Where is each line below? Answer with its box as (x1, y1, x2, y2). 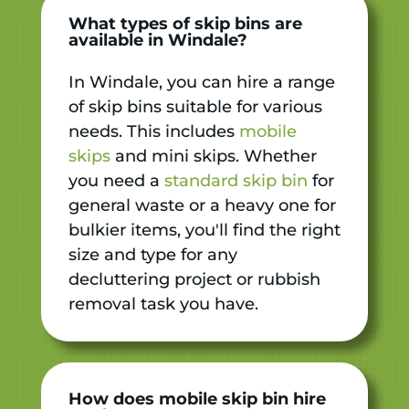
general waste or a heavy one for (68, 194, 336, 215)
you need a (68, 170, 164, 191)
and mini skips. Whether (110, 145, 317, 166)
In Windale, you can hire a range (68, 71, 335, 92)
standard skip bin (163, 170, 308, 191)
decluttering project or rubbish (68, 268, 320, 289)
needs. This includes (68, 121, 239, 142)
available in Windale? (68, 29, 247, 50)
